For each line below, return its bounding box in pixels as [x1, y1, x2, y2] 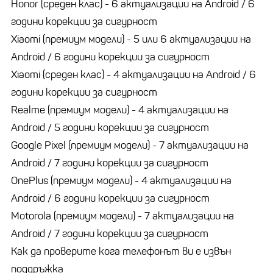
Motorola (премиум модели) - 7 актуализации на [11, 209, 234, 222]
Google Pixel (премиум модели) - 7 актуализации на [11, 138, 249, 152]
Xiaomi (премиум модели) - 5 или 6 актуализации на [11, 32, 251, 46]
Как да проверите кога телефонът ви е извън [11, 244, 231, 258]
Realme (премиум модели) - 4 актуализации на [11, 103, 229, 116]
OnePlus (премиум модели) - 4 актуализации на [11, 174, 232, 187]
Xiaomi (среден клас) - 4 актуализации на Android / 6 [11, 68, 256, 81]
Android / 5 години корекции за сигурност [11, 121, 209, 134]
